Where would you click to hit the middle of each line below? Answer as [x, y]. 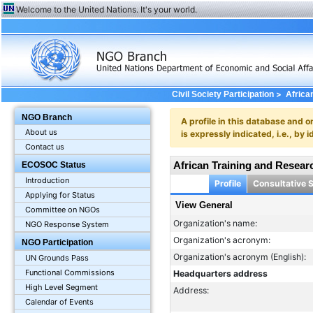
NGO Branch [47, 118]
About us [42, 132]
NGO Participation [58, 243]
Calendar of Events [60, 302]
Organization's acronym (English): [239, 257]
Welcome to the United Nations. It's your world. [107, 9]
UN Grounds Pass [57, 258]
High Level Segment [62, 287]
